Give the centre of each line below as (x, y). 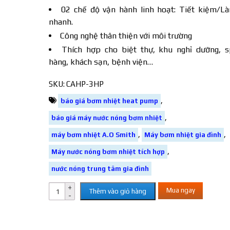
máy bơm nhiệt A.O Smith (93, 135)
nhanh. (61, 22)
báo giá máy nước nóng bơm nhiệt (107, 118)
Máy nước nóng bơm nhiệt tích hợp (108, 152)
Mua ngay (180, 190)
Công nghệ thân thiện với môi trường (126, 36)
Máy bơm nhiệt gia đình (183, 135)
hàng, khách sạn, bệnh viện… (101, 62)
